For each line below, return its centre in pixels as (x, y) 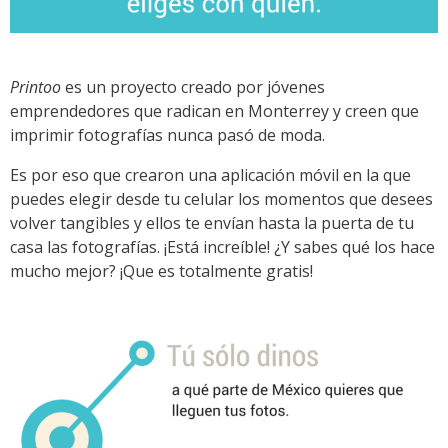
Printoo (35, 87)
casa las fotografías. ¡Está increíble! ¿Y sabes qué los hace (222, 247)
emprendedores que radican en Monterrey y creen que (214, 111)
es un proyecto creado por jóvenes (193, 87)
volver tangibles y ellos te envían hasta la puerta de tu (212, 223)
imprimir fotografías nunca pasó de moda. (167, 135)
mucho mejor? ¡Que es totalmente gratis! (161, 271)
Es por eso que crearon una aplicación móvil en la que (210, 175)
